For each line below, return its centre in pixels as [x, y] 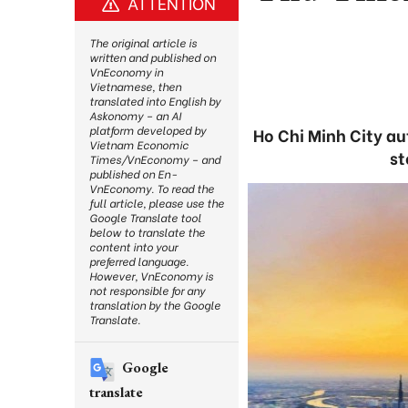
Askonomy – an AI [135, 115]
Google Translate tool [145, 217]
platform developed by [148, 130]
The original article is [143, 42]
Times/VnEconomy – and [155, 159]
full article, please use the [157, 203]
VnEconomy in [126, 71]
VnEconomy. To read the [152, 188]
